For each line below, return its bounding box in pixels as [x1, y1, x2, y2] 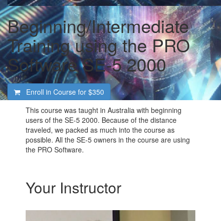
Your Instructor [26, 177, 122, 198]
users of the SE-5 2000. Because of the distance [26, 115, 177, 125]
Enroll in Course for [26, 87, 88, 97]
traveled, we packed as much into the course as [26, 125, 175, 135]
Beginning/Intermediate [7, 13, 189, 38]
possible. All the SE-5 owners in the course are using [26, 135, 190, 145]
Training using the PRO [7, 32, 190, 57]
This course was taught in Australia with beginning [26, 105, 182, 115]
